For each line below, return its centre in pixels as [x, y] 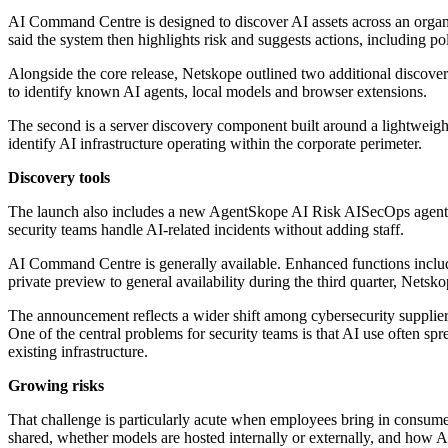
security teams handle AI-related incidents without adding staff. [206, 230]
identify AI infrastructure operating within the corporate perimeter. [215, 144]
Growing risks [56, 386]
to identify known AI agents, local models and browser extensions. [217, 92]
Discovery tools [59, 178]
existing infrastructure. [78, 352]
